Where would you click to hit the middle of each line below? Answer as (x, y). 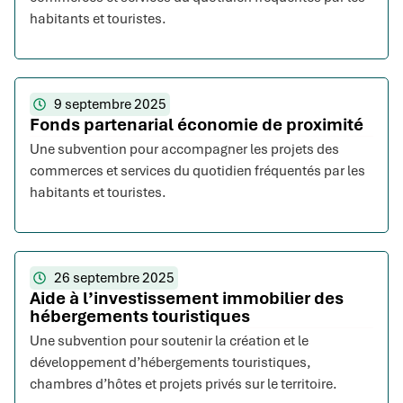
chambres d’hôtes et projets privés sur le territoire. (184, 385)
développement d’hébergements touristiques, (170, 363)
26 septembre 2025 (114, 278)
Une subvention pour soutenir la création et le (169, 341)
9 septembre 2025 (110, 105)
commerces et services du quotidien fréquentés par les (197, 171)
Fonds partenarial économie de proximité (197, 125)
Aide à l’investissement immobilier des (187, 299)
